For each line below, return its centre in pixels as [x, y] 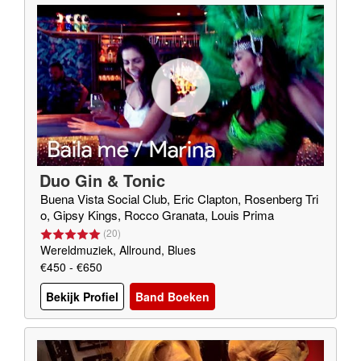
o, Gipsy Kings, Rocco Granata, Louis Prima [157, 215]
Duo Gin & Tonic [102, 180]
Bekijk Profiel [82, 297]
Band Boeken [172, 297]
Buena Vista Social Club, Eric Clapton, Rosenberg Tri [179, 199]
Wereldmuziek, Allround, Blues [118, 250]
